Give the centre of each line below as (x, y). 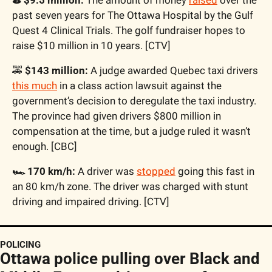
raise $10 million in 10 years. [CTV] (91, 45)
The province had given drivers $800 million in (117, 116)
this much (35, 85)
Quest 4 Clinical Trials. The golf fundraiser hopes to (129, 30)
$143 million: (56, 70)
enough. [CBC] (45, 146)
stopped (156, 171)
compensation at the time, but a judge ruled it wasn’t (131, 131)
